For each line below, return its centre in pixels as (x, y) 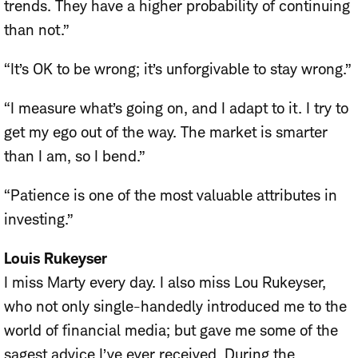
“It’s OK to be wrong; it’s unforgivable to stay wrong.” (178, 69)
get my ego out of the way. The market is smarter (166, 132)
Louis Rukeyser (56, 258)
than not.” (37, 30)
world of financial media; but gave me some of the (171, 330)
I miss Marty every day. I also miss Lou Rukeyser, (165, 282)
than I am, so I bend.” (75, 156)
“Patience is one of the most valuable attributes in (171, 195)
